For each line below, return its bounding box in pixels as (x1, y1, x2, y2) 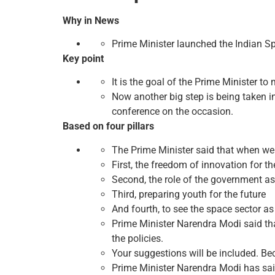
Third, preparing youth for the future (112, 188, 266, 200)
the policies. (112, 232, 163, 244)
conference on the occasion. (112, 106, 233, 118)
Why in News (63, 14, 119, 26)
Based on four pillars (63, 120, 154, 133)
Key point (63, 53, 104, 65)
